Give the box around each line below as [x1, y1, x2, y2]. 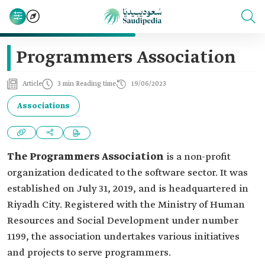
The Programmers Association [7, 151, 164, 163]
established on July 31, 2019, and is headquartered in [7, 183, 248, 195]
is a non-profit [164, 151, 231, 163]
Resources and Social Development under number [7, 215, 238, 227]
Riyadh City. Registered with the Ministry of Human [7, 199, 245, 211]
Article [22, 80, 42, 88]
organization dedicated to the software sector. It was [7, 167, 248, 179]
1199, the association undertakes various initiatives [7, 231, 240, 243]
